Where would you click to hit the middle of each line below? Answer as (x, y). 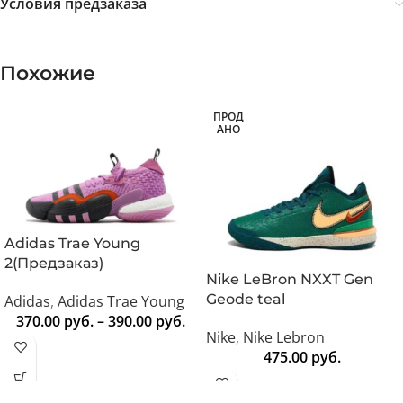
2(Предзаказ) (54, 264)
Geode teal (246, 300)
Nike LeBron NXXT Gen (290, 280)
